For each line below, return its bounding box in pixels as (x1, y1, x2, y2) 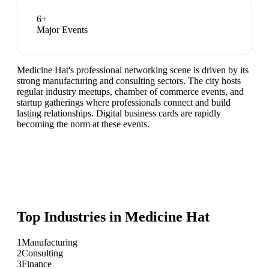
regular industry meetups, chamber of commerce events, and (17, 86, 244, 97)
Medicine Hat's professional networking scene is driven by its (17, 65, 249, 76)
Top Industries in (17, 209, 125, 225)
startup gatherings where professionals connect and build (17, 97, 231, 108)
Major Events (37, 25, 88, 35)
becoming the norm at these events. (17, 119, 150, 130)
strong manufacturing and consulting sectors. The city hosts (17, 76, 241, 86)
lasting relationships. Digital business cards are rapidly (17, 108, 221, 119)
